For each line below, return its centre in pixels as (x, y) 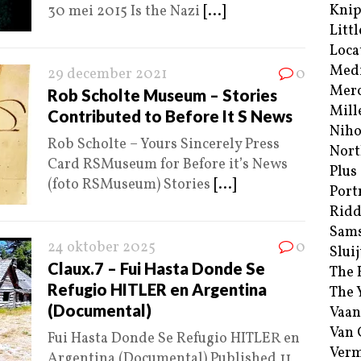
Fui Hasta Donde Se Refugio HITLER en (174, 339)
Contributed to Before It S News (170, 116)
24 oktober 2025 (102, 248)
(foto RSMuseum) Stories (131, 185)
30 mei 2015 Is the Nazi (125, 12)
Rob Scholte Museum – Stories (162, 95)
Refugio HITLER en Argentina (157, 290)
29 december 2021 (107, 75)
